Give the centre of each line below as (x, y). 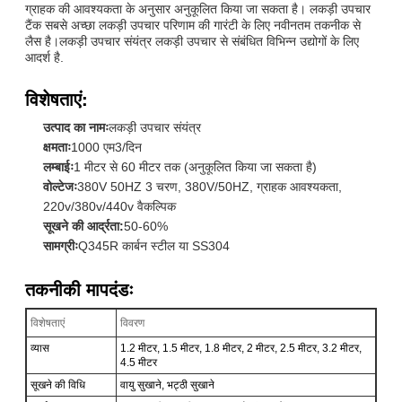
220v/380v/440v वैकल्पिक (109, 206)
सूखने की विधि (58, 385)
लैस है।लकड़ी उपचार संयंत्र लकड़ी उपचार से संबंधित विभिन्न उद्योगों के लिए (192, 41)
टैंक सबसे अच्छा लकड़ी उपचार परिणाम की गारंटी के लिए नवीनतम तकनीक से (193, 25)
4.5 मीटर (139, 362)
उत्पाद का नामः (76, 127)
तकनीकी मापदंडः (79, 288)
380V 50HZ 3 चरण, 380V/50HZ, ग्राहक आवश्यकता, (210, 186)
